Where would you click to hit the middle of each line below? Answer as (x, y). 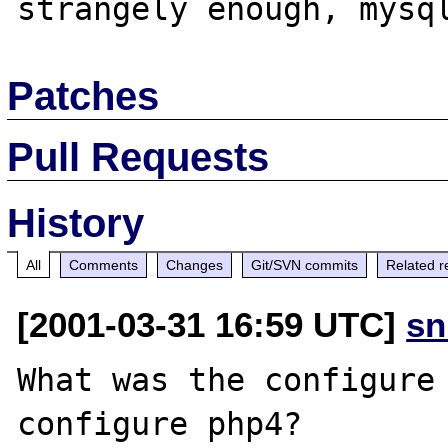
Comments (104, 264)
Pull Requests (138, 156)
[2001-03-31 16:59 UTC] (212, 324)
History (76, 222)
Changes (195, 264)
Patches (83, 95)
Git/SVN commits (305, 264)
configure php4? (160, 423)
